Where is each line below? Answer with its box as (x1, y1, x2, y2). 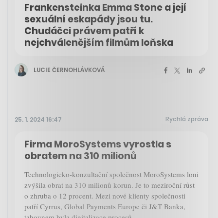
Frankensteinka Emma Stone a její (24, 1, 186, 15)
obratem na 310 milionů (24, 149, 137, 163)
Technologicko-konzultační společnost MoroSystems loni (24, 169, 199, 180)
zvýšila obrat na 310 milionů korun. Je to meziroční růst (24, 180, 195, 190)
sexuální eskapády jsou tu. (24, 13, 153, 26)
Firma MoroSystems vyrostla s (24, 138, 171, 151)
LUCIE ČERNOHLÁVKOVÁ (34, 65, 105, 74)
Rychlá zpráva (165, 115, 208, 124)
